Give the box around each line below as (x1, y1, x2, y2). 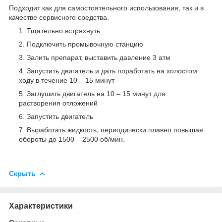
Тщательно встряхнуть (27, 26, 100, 35)
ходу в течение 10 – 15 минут (19, 76, 114, 84)
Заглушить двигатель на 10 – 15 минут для (27, 89, 166, 98)
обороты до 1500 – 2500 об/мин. (19, 135, 125, 143)
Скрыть (9, 169, 36, 177)
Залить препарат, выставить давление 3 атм (27, 53, 170, 61)
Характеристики (9, 201, 73, 210)
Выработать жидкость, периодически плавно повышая (27, 125, 203, 134)
